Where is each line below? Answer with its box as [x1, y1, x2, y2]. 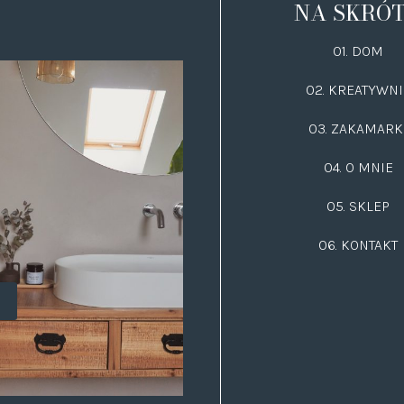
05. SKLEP [326, 197, 390, 215]
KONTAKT [341, 235, 399, 253]
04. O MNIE [323, 158, 393, 176]
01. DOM [333, 41, 384, 60]
